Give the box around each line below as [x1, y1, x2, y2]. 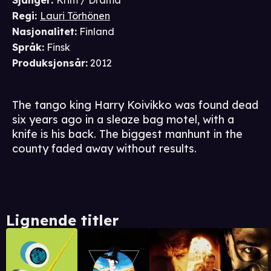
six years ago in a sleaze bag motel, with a [12, 113, 234, 127]
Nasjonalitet [12, 25, 74, 38]
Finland [79, 25, 114, 38]
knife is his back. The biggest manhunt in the [12, 127, 243, 142]
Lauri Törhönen [40, 10, 110, 22]
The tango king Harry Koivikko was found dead [12, 98, 258, 113]
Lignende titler [6, 211, 119, 230]
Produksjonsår [12, 57, 85, 70]
